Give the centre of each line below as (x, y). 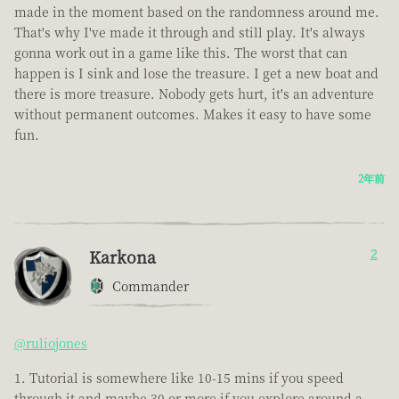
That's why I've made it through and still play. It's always (190, 33)
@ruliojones (51, 343)
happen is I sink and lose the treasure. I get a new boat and (196, 73)
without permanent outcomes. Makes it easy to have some (193, 114)
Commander (151, 286)
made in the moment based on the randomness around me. (197, 12)
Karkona (122, 257)
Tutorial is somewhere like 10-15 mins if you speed (187, 378)
